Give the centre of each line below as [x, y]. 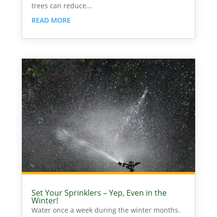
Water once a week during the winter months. [106, 210]
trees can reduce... [62, 6]
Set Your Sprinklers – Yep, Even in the [99, 193]
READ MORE [51, 20]
